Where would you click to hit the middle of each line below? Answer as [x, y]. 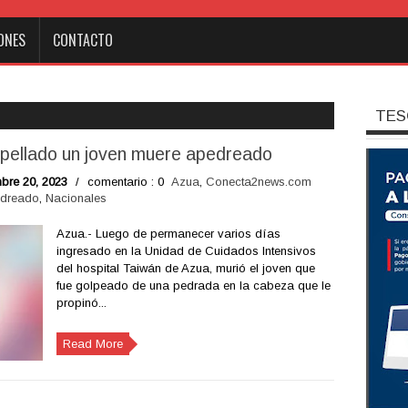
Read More [92, 344]
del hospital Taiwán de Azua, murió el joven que [185, 268]
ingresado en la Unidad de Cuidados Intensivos [186, 251]
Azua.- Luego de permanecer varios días [168, 234]
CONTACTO [83, 40]
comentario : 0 [125, 182]
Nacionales [76, 198]
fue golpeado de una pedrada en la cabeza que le [193, 286]
